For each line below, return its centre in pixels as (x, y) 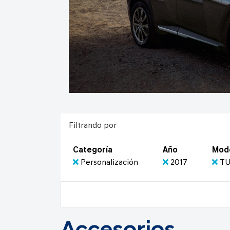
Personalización (109, 163)
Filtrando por (93, 126)
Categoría (93, 151)
